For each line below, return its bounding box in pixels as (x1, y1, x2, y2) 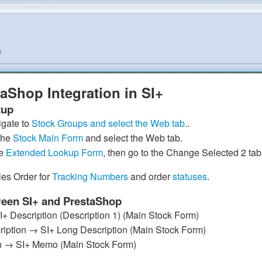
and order (127, 169, 173, 183)
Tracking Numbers (51, 169, 128, 183)
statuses (172, 169, 207, 183)
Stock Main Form (12, 130, 83, 144)
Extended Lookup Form (5, 145, 103, 159)
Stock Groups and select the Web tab (31, 116, 185, 130)
